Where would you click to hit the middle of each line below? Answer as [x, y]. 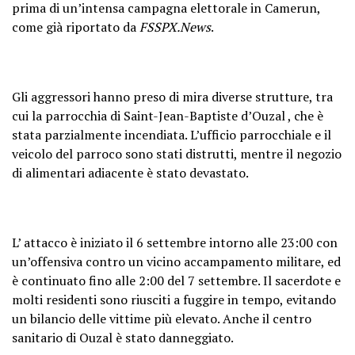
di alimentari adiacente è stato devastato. [130, 172]
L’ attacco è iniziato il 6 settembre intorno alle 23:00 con [175, 242]
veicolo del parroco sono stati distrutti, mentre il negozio [177, 153]
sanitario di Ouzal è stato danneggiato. [123, 337]
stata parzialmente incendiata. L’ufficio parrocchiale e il [172, 134]
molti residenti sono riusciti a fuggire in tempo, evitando [174, 299]
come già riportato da [76, 27]
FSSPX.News [175, 27]
